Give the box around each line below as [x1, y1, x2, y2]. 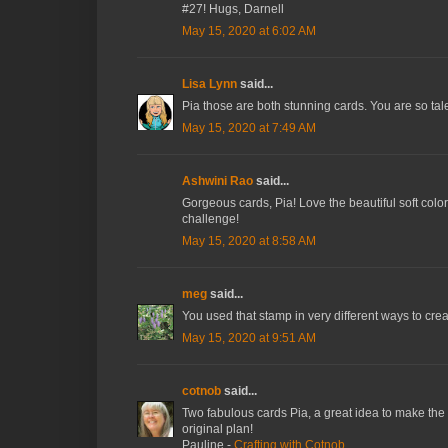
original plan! [182, 422, 253, 437]
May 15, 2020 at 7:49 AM [182, 121, 316, 136]
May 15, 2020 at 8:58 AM [182, 234, 316, 249]
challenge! [182, 212, 239, 227]
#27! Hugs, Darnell [182, 2, 284, 17]
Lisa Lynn [182, 77, 237, 92]
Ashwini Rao [182, 174, 253, 189]
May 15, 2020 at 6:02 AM [182, 24, 316, 39]
